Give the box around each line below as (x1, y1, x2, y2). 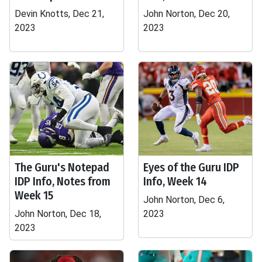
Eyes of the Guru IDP (143, 160, 239, 174)
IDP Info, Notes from (15, 174, 111, 188)
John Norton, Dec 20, (143, 8, 230, 19)
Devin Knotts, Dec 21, (15, 8, 104, 19)
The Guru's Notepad (15, 160, 109, 174)
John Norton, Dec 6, (143, 194, 225, 205)
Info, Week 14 (143, 174, 207, 188)
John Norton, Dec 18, (15, 208, 101, 219)
